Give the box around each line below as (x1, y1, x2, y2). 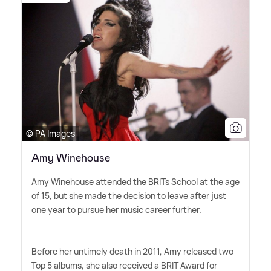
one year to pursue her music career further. (31, 203, 201, 215)
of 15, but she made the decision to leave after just (31, 189, 226, 201)
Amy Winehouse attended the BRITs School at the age (31, 175, 240, 188)
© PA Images (26, 127, 75, 139)
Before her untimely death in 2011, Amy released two (31, 245, 233, 257)
